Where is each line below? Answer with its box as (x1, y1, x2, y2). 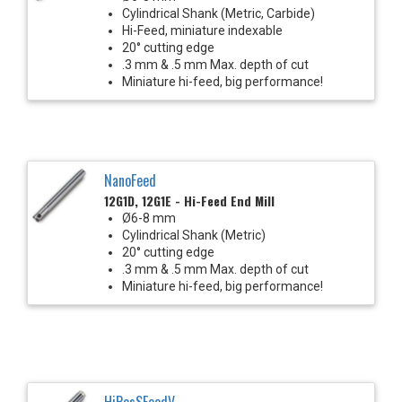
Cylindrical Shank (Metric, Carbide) (122, 5, 315, 21)
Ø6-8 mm (122, 210, 176, 225)
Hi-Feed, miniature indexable (122, 22, 283, 38)
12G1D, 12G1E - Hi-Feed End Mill (104, 190, 275, 210)
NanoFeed (104, 169, 156, 191)
